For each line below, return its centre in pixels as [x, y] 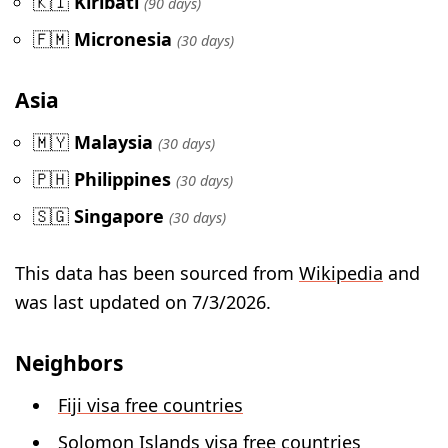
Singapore [119, 215]
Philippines [122, 178]
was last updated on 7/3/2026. [143, 302]
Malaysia [113, 141]
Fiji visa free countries [150, 404]
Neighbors [69, 363]
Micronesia [123, 39]
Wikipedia [341, 273]
